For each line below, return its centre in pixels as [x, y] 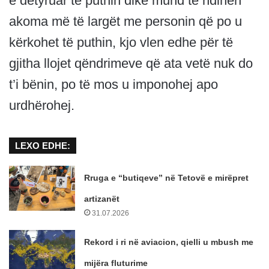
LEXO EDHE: [43, 146]
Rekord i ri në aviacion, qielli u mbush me [169, 242]
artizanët [102, 199]
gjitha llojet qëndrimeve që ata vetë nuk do [131, 64]
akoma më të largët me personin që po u [125, 22]
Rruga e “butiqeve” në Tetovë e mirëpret [167, 178]
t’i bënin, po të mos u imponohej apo [113, 85]
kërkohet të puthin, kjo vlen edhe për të [121, 43]
